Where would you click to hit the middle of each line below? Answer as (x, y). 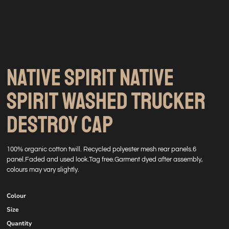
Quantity (19, 223)
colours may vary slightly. (43, 170)
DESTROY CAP (60, 125)
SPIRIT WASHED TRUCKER (106, 101)
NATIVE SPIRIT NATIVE (90, 78)
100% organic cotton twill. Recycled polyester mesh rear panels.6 (101, 149)
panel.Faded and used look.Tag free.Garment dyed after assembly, (105, 159)
